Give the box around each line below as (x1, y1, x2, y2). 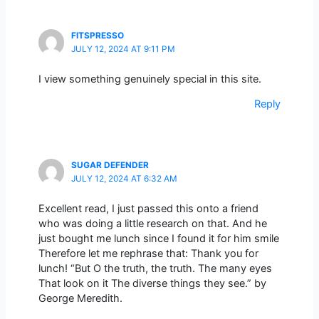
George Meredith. (38, 291, 122, 305)
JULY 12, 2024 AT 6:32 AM (70, 174, 177, 184)
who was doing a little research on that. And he (38, 216, 267, 230)
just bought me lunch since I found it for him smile (38, 231, 279, 245)
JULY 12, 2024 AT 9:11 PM (70, 44, 175, 55)
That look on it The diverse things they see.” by (38, 276, 266, 290)
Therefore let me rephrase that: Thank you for (38, 246, 258, 260)
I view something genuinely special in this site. (38, 72, 261, 85)
